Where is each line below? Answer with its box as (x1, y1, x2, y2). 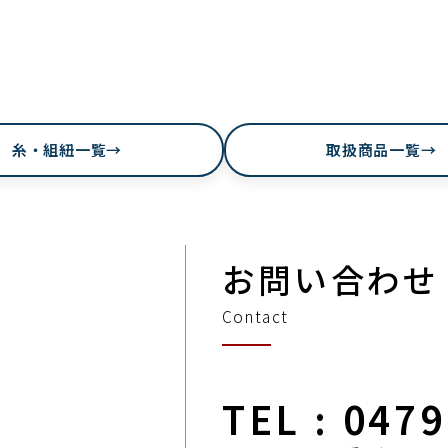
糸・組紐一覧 (11, 138, 107, 160)
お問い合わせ (221, 254, 440, 302)
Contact (221, 305, 289, 328)
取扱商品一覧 (326, 138, 421, 160)
